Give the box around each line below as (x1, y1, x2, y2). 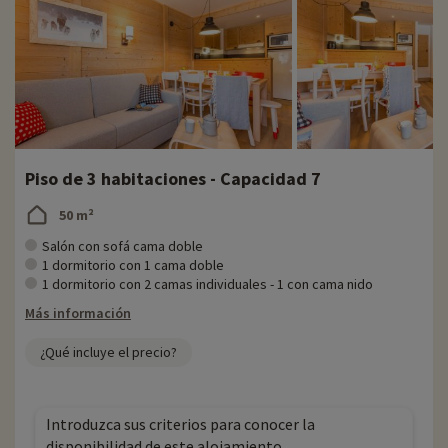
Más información (25, 304, 131, 323)
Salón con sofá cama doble (42, 237, 203, 256)
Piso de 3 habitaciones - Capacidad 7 (25, 167, 321, 191)
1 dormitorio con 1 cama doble (42, 256, 224, 275)
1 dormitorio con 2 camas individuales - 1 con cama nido (42, 275, 373, 294)
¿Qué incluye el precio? (40, 343, 177, 362)
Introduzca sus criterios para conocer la (46, 414, 315, 435)
